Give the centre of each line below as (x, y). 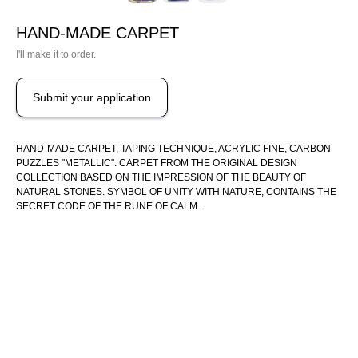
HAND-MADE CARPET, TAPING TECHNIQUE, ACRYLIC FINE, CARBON (173, 148)
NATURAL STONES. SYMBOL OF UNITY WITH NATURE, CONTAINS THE (176, 191)
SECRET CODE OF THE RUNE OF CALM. (108, 206)
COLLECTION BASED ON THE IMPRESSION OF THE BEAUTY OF (161, 177)
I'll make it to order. (56, 55)
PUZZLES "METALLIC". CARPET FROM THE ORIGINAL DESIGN (157, 163)
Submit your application (92, 97)
